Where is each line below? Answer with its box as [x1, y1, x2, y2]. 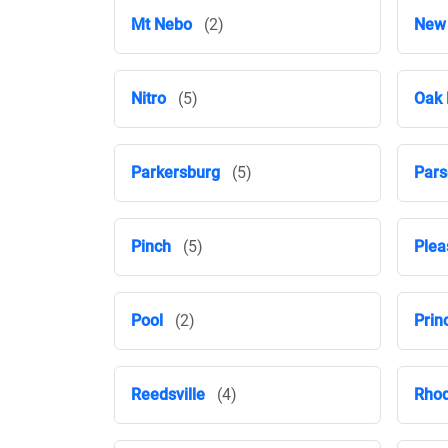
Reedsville [131, 385, 205, 404]
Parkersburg [131, 163, 220, 182]
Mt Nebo [131, 15, 192, 34]
